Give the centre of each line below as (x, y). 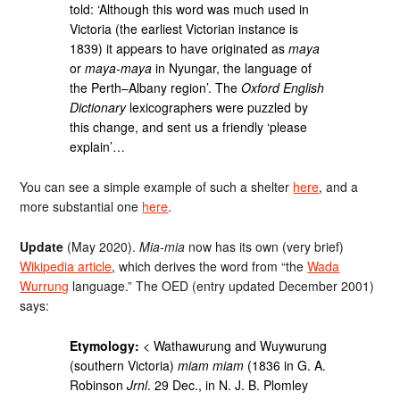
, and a (339, 187)
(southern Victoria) (124, 365)
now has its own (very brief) (265, 246)
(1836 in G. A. (285, 365)
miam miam (211, 365)
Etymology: (105, 345)
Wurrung (45, 285)
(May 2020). (102, 246)
